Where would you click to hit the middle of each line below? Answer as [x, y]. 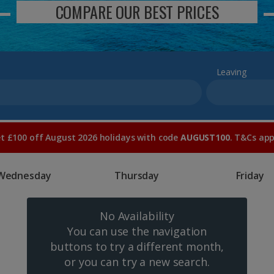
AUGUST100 [205, 137]
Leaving [231, 72]
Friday [250, 176]
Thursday [137, 176]
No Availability [137, 216]
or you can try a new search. [137, 262]
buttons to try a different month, [137, 246]
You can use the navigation [137, 231]
